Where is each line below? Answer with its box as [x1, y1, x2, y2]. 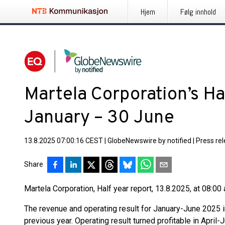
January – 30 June [24, 106, 174, 130]
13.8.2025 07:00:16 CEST [24, 137, 103, 145]
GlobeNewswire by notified [107, 137, 191, 145]
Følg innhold [180, 7, 216, 17]
